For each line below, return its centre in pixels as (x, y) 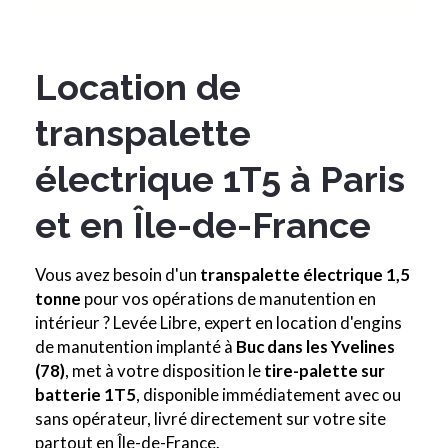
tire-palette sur (324, 371)
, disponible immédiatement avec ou (268, 395)
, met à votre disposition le (164, 371)
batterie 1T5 (85, 395)
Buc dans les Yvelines (315, 347)
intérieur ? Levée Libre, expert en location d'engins (218, 323)
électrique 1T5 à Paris (220, 179)
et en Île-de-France (203, 225)
